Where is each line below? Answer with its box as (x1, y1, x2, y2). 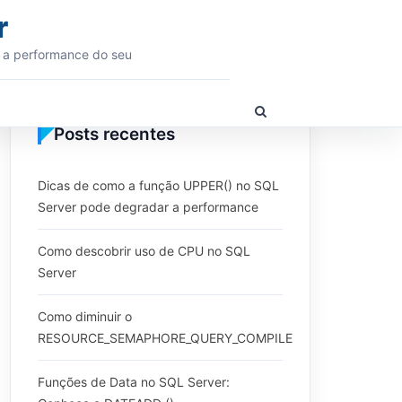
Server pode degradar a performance (38, 199, 258, 214)
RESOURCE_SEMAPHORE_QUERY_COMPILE (38, 330, 293, 345)
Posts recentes (54, 124, 175, 144)
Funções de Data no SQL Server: (38, 374, 230, 389)
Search (254, 118, 295, 135)
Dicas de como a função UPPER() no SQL (38, 178, 279, 193)
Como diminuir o (38, 309, 132, 324)
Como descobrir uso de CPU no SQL (38, 243, 250, 258)
